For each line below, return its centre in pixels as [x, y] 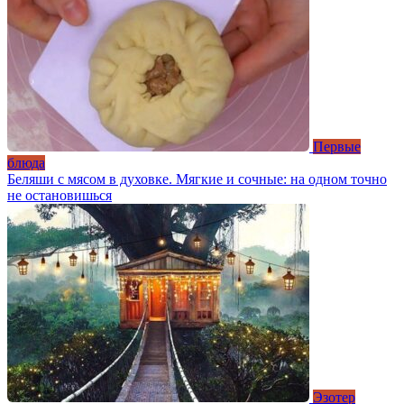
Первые [337, 147]
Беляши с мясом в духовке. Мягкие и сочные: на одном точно [197, 179]
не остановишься [60, 196]
